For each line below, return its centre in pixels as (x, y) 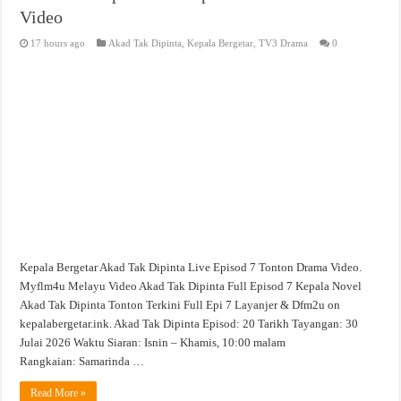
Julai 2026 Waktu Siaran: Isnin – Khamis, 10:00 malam (153, 343)
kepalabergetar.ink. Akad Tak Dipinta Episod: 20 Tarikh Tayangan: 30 (189, 324)
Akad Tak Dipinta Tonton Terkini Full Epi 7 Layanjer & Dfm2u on (180, 305)
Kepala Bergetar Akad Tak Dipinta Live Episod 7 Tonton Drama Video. (191, 268)
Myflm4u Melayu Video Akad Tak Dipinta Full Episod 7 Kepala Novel (191, 286)
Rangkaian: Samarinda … (82, 362)
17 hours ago (58, 43)
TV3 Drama (284, 43)
